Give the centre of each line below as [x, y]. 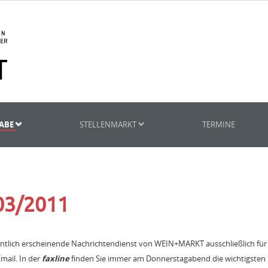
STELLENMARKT [109, 124]
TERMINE [218, 124]
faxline [56, 258]
